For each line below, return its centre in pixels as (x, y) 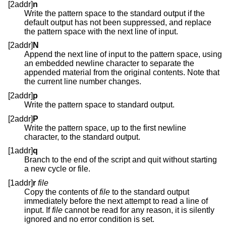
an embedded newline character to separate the (50, 64)
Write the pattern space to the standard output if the (115, 13)
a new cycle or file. (84, 169)
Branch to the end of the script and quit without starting (121, 160)
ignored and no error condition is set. (89, 219)
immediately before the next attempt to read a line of (116, 201)
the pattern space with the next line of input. (168, 31)
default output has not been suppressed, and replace (57, 22)
